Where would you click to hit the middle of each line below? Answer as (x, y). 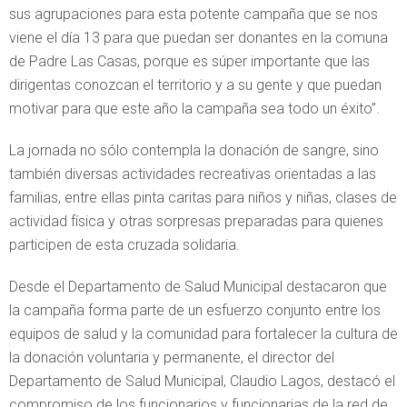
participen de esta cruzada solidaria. (124, 244)
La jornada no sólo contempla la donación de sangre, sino (194, 150)
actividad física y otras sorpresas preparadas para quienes (196, 221)
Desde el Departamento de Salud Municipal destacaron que (198, 286)
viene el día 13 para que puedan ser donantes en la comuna (199, 37)
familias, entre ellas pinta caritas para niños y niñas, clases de (203, 197)
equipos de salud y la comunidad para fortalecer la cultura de (203, 333)
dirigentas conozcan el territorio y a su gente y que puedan (195, 84)
